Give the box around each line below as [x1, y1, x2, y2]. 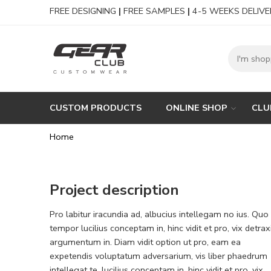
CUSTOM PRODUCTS [50, 102, 142, 114]
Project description [50, 180, 178, 200]
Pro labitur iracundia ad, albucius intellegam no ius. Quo [50, 207, 269, 220]
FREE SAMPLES [121, 5, 188, 17]
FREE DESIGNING [50, 5, 119, 17]
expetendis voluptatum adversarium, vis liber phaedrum [50, 249, 267, 262]
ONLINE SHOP [166, 102, 227, 114]
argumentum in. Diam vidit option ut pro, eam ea [50, 235, 241, 248]
